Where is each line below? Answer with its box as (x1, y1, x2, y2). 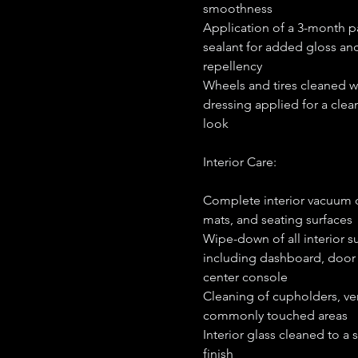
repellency (203, 58, 262, 74)
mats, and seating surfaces (203, 212, 352, 227)
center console (203, 269, 288, 284)
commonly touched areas (203, 308, 348, 323)
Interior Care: (203, 154, 276, 169)
